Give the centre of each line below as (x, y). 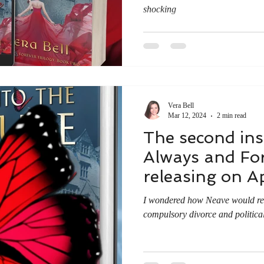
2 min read (232, 115)
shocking (160, 9)
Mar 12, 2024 (187, 115)
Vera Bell (181, 105)
